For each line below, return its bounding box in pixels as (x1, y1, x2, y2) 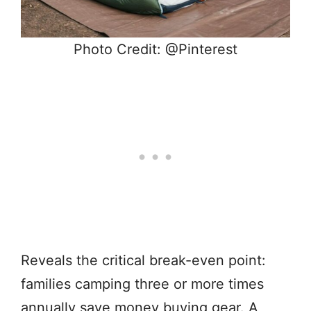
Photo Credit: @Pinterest (74, 40, 237, 58)
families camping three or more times (21, 275, 264, 292)
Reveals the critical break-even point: (21, 251, 266, 269)
